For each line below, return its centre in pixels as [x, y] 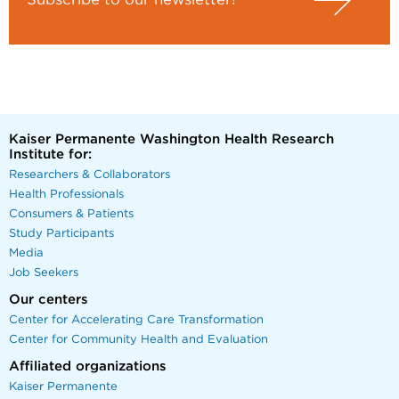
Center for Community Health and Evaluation [138, 339]
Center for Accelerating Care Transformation [136, 320]
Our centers [49, 299]
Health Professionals [66, 194]
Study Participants [61, 233]
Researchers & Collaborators [90, 175]
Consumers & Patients [71, 214]
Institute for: [50, 154]
